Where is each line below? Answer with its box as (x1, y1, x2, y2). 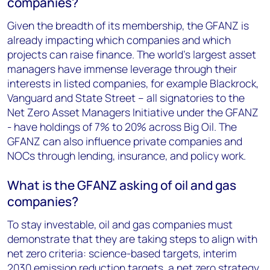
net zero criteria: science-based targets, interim (7, 246, 237, 260)
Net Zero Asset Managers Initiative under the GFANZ (7, 105, 259, 119)
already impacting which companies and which (7, 33, 231, 47)
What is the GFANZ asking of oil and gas (7, 177, 236, 193)
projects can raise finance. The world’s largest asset (7, 47, 256, 61)
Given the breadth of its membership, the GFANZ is (7, 18, 249, 33)
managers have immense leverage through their (7, 61, 237, 76)
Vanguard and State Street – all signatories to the (7, 90, 245, 105)
